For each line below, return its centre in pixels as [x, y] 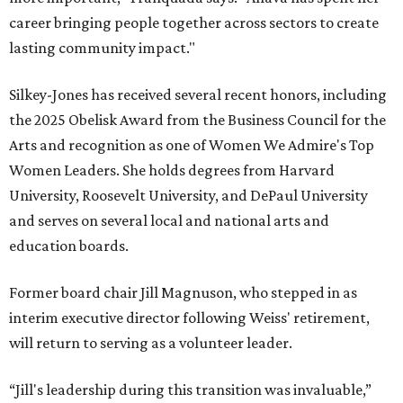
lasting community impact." [102, 48]
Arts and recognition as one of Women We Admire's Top [192, 145]
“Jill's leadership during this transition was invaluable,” [190, 390]
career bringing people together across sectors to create [194, 23]
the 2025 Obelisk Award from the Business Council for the [197, 120]
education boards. [69, 246]
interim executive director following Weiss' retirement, [189, 318]
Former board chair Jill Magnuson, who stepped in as [183, 293]
